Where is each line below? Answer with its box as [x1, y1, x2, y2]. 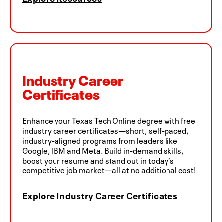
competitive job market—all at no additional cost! [22, 163, 196, 175]
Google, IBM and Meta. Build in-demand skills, [22, 143, 184, 156]
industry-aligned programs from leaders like [22, 133, 177, 146]
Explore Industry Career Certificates [22, 188, 177, 201]
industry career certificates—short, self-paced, [22, 123, 189, 136]
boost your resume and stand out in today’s [22, 153, 174, 166]
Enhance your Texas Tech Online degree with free [22, 113, 195, 126]
